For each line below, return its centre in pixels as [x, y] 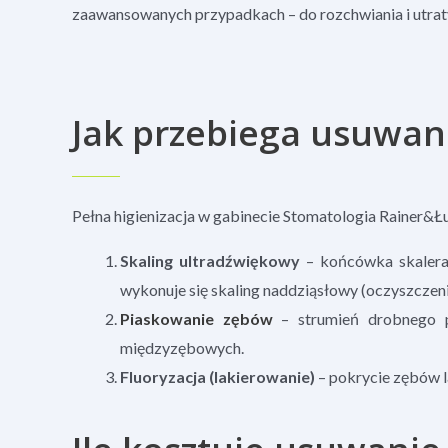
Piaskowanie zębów [196, 318]
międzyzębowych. [182, 347]
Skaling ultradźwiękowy [210, 260]
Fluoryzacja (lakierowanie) [217, 376]
